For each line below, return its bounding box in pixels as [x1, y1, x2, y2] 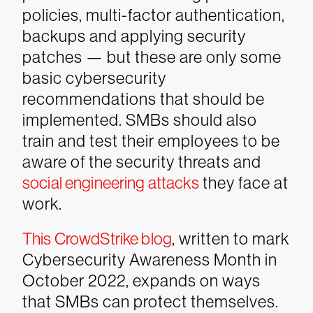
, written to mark [171, 229, 289, 248]
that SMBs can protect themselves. [22, 292, 279, 311]
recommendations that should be [22, 89, 265, 108]
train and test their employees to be [22, 131, 280, 150]
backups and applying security [22, 27, 246, 45]
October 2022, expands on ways [22, 271, 261, 290]
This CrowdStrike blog [22, 229, 172, 248]
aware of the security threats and [22, 152, 261, 171]
